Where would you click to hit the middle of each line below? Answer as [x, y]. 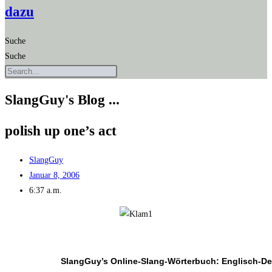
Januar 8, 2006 [54, 175]
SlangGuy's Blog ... [62, 100]
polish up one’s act [61, 131]
